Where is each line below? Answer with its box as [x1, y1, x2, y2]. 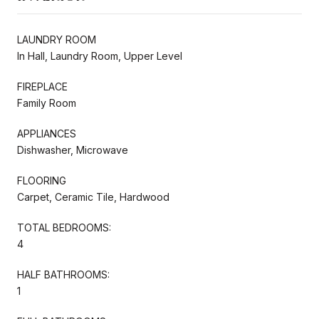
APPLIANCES [17, 127, 76, 140]
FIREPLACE [17, 80, 68, 93]
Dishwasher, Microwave [17, 143, 128, 156]
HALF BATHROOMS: [17, 268, 110, 281]
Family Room [17, 96, 76, 109]
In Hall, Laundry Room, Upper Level [17, 49, 182, 62]
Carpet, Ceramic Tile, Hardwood [17, 190, 169, 203]
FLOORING [17, 174, 66, 187]
